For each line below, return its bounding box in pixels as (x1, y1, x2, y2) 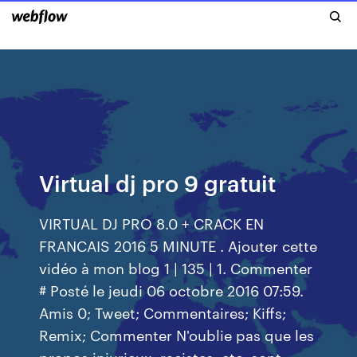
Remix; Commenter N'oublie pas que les (39, 324, 315, 344)
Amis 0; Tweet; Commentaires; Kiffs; (39, 302, 287, 322)
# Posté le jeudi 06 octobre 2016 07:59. (39, 280, 304, 300)
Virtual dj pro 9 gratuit (39, 167, 277, 197)
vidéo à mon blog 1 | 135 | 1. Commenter (39, 257, 313, 277)
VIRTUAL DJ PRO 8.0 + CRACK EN (39, 213, 265, 233)
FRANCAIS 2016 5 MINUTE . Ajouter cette (39, 235, 318, 255)
